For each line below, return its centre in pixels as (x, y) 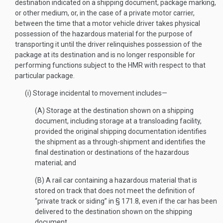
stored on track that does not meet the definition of (115, 191)
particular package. (45, 76)
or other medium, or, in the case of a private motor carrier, (105, 13)
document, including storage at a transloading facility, (118, 121)
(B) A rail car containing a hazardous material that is (116, 180)
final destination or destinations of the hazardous (112, 152)
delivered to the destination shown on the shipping (113, 212)
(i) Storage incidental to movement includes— (96, 93)
